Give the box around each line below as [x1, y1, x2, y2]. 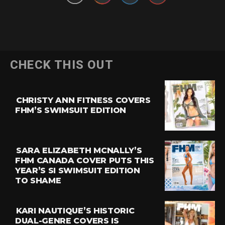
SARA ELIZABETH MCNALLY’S [16, 146, 142, 155]
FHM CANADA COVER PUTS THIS [15, 156, 154, 165]
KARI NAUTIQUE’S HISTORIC [16, 206, 135, 215]
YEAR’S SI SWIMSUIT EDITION [15, 166, 140, 175]
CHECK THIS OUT [10, 58, 114, 72]
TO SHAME [15, 176, 61, 185]
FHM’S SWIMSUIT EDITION [15, 105, 126, 115]
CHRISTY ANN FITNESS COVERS [16, 95, 151, 105]
